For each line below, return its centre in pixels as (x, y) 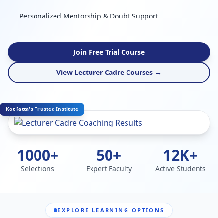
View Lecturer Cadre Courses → (109, 72)
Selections (38, 169)
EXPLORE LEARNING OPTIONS (111, 210)
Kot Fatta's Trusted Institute (42, 109)
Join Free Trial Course (109, 52)
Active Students (180, 169)
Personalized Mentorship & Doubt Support (89, 16)
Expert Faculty (109, 169)
